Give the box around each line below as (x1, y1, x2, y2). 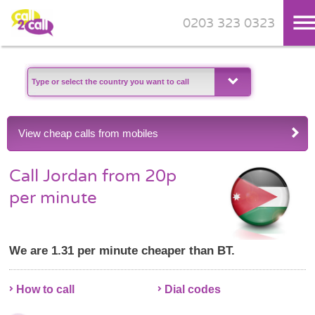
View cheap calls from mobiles (18, 127, 158, 139)
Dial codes (164, 283, 221, 295)
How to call (16, 283, 75, 295)
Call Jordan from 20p (9, 166, 177, 186)
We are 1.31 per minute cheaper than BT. (9, 243, 236, 257)
